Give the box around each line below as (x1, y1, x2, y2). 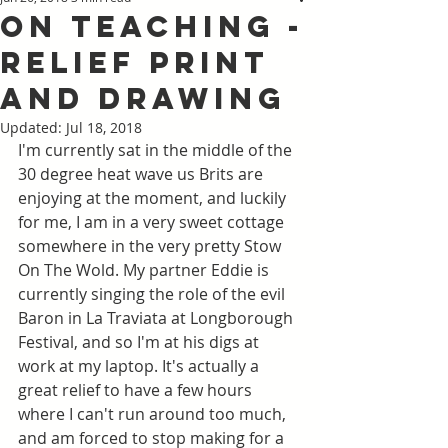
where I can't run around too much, (18, 403, 290, 425)
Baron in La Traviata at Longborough (18, 307, 297, 329)
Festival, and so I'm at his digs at (18, 331, 263, 353)
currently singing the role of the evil (18, 283, 289, 305)
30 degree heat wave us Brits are (18, 163, 267, 185)
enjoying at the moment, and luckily (18, 187, 290, 209)
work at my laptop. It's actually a (18, 355, 263, 377)
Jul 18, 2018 (66, 118, 142, 137)
